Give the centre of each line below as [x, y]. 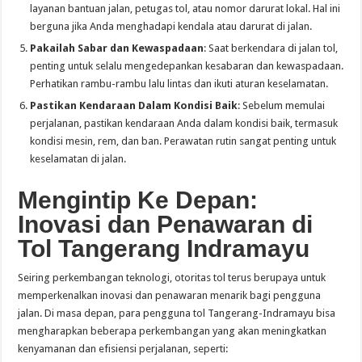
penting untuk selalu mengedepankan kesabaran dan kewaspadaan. [187, 66]
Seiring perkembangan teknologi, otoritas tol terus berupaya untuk [172, 278]
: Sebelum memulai [282, 106]
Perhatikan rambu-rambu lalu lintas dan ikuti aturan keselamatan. [179, 84]
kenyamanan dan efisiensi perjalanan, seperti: [123, 349]
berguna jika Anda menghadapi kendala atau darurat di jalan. [171, 27]
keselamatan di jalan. [78, 159]
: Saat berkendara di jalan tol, [271, 48]
